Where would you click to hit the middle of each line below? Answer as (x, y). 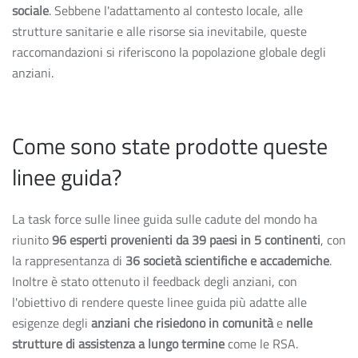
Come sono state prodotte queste (170, 146)
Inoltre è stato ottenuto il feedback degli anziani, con (155, 281)
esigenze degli (52, 323)
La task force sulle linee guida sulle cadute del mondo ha (165, 219)
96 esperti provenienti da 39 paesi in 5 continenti (186, 240)
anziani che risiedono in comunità (182, 323)
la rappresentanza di (69, 261)
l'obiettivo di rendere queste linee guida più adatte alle (159, 302)
